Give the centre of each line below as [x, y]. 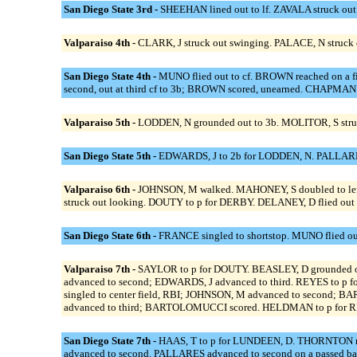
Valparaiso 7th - [100, 269]
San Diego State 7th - [111, 341]
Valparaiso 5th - [100, 123]
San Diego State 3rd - [112, 10]
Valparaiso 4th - [100, 43]
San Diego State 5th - [111, 156]
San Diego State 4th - [111, 76]
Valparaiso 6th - [100, 190]
